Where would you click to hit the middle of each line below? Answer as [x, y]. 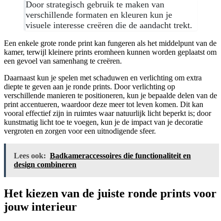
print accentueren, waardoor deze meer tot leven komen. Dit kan [104, 105]
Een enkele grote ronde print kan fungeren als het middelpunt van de [110, 43]
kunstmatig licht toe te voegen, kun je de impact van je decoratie [103, 122]
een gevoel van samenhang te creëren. [63, 61]
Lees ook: [30, 156]
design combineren [45, 165]
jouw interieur [40, 207]
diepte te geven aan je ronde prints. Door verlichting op [90, 87]
